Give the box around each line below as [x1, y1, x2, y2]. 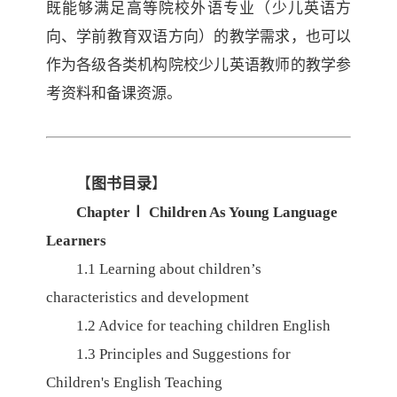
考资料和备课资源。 [45, 85, 182, 102]
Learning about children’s [98, 261, 261, 277]
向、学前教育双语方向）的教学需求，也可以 [45, 28, 352, 45]
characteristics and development [45, 289, 249, 306]
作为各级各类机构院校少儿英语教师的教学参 [45, 57, 352, 74]
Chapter [75, 204, 130, 221]
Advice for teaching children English [97, 317, 331, 334]
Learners [45, 232, 106, 249]
